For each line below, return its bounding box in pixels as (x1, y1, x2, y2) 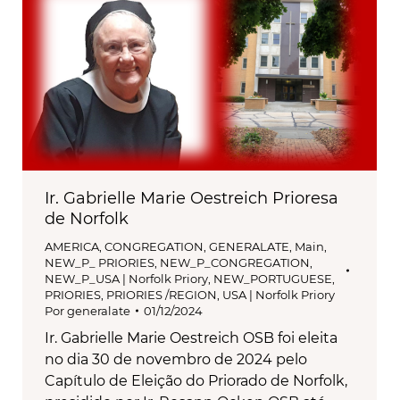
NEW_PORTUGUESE (213, 271, 332, 287)
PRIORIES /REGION (106, 287, 217, 303)
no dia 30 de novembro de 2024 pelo (45, 351, 307, 369)
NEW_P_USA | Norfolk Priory (45, 271, 208, 287)
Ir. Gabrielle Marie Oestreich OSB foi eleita (45, 329, 337, 347)
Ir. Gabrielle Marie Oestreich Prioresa (45, 188, 338, 209)
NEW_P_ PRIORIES (45, 255, 154, 271)
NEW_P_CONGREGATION (160, 255, 310, 271)
